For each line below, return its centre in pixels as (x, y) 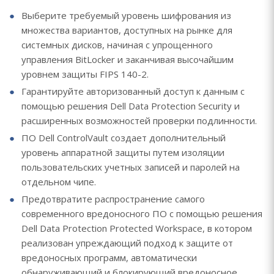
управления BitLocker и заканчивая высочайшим (128, 59)
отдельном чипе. (59, 182)
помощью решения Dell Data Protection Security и (131, 106)
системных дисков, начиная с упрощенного (117, 45)
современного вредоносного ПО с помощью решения (142, 213)
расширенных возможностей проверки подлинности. (139, 120)
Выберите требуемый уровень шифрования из (126, 15)
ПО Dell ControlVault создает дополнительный (124, 138)
